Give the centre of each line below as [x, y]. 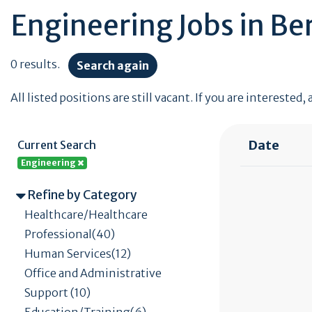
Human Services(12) [78, 253]
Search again [113, 65]
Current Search [57, 145]
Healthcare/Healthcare [86, 214]
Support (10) [57, 292]
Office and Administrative [93, 273]
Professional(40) [70, 234]
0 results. [39, 64]
